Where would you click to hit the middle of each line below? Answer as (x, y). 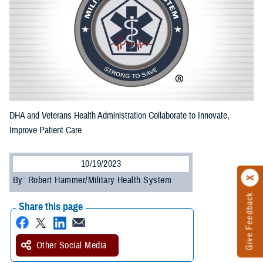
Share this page (51, 207)
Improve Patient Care (45, 131)
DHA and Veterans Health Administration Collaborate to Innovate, (119, 116)
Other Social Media (72, 246)
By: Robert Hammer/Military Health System (92, 181)
